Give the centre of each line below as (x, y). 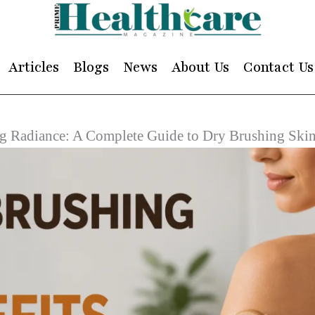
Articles (33, 67)
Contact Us (278, 67)
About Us (200, 67)
